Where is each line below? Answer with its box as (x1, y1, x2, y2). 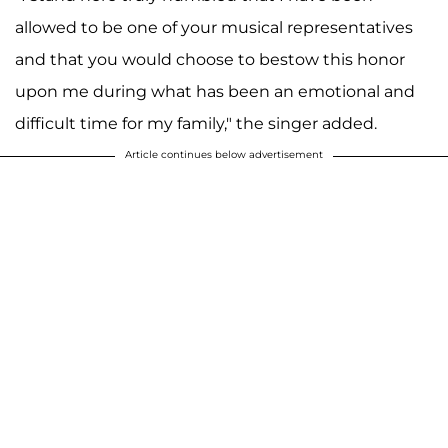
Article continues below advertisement (125, 147, 323, 161)
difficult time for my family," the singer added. (15, 113, 377, 133)
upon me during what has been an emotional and (15, 81, 415, 101)
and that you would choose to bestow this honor (15, 49, 405, 69)
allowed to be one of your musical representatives (15, 17, 413, 37)
